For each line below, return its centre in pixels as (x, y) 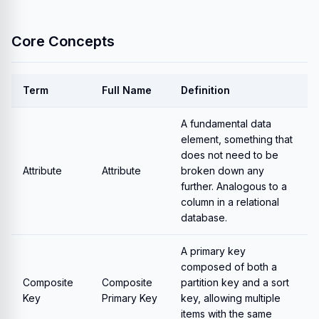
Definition (205, 90)
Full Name (127, 90)
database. (204, 218)
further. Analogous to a (234, 186)
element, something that (237, 139)
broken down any (223, 171)
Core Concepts (63, 41)
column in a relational (230, 202)
